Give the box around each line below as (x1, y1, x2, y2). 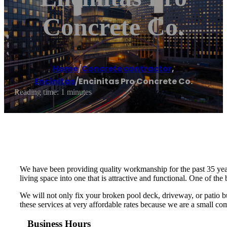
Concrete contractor (82, 63, 172, 75)
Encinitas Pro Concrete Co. (79, 75, 193, 88)
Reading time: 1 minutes (14, 88, 92, 97)
